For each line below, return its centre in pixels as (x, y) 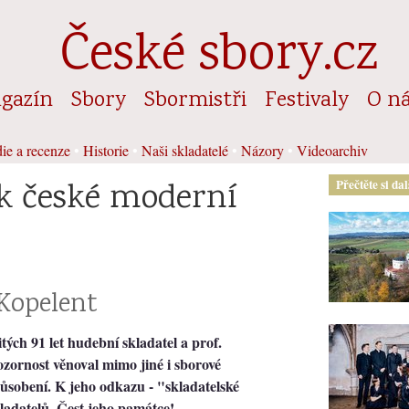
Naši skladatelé (185, 150)
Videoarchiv (332, 150)
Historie (106, 150)
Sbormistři (195, 100)
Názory (262, 150)
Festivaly (307, 100)
